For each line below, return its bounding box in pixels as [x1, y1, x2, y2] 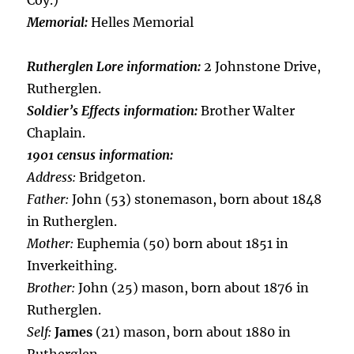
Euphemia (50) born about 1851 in [73, 235, 289, 251]
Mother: [27, 235, 74, 251]
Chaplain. [27, 125, 86, 141]
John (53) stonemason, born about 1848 [69, 191, 322, 207]
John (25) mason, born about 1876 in [75, 280, 310, 296]
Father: [27, 191, 70, 207]
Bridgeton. [76, 169, 146, 185]
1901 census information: [27, 147, 174, 163]
